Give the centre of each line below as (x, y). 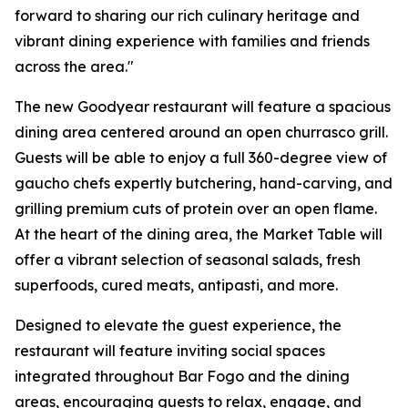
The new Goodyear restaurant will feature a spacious (203, 107)
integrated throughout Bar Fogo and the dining (182, 376)
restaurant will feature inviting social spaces (170, 351)
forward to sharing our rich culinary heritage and (187, 15)
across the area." (74, 66)
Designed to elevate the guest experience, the (178, 325)
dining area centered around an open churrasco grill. (201, 132)
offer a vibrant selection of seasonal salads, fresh (188, 260)
